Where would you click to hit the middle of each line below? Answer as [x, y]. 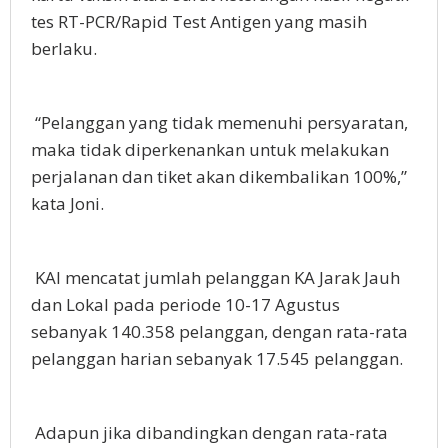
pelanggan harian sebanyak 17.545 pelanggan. [217, 359]
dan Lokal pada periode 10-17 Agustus [185, 305]
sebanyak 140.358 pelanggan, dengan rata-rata [219, 332]
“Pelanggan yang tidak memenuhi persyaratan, [219, 123]
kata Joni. [67, 204]
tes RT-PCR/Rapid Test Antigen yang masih [199, 22]
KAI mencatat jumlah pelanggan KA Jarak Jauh [215, 278]
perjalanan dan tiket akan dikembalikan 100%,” [219, 177]
